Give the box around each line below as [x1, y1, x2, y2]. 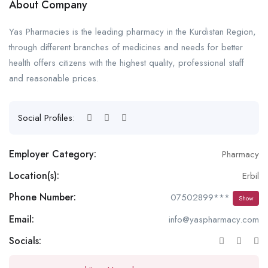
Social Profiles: [18, 111, 78, 124]
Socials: [9, 233, 41, 248]
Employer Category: [9, 147, 96, 161]
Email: [9, 212, 34, 226]
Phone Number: [9, 190, 76, 205]
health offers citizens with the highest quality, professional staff [9, 56, 244, 69]
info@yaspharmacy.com [169, 212, 259, 226]
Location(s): [9, 168, 59, 182]
